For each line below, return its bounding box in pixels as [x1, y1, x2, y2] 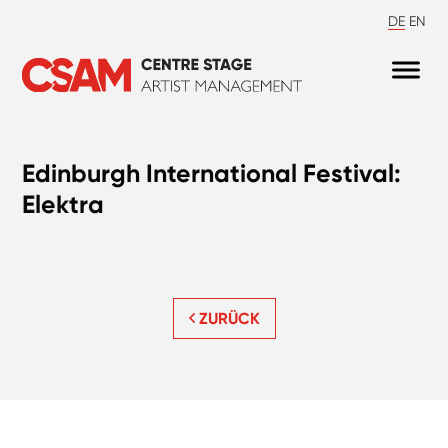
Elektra [22, 189, 105, 221]
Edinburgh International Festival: [22, 158, 402, 190]
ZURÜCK [194, 309, 260, 329]
